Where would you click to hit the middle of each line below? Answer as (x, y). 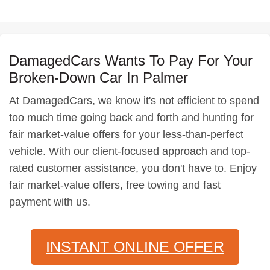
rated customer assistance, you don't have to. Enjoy (133, 168)
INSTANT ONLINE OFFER (135, 246)
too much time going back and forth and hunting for (131, 118)
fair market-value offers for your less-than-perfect (126, 134)
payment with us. (50, 202)
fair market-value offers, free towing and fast (115, 185)
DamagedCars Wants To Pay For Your (131, 61)
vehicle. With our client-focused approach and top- (130, 151)
